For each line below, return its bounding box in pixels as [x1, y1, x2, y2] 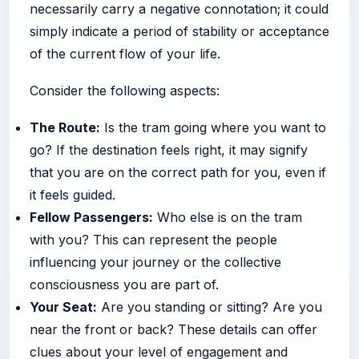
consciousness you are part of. [30, 276, 219, 292]
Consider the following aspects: [30, 82, 220, 99]
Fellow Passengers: [30, 208, 153, 225]
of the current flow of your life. [30, 45, 220, 62]
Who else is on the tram [153, 208, 302, 225]
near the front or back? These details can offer [30, 321, 317, 337]
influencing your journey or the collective [30, 253, 281, 270]
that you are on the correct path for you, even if [30, 163, 326, 180]
